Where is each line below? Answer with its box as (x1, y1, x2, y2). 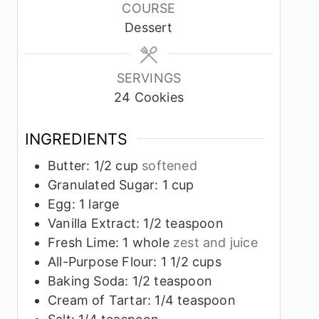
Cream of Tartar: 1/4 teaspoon (48, 293, 236, 308)
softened (142, 158, 197, 174)
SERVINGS (116, 70, 182, 85)
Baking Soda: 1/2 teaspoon (48, 273, 212, 289)
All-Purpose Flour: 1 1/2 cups (48, 254, 221, 270)
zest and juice (173, 235, 258, 251)
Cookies (134, 89, 184, 105)
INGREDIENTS (25, 129, 127, 148)
